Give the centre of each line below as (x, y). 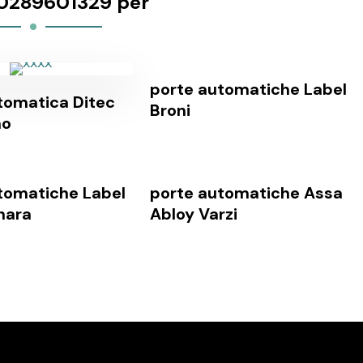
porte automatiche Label (248, 90)
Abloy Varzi (194, 214)
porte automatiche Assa (246, 193)
